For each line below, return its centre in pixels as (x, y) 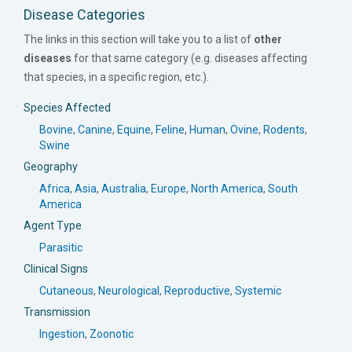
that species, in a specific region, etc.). (116, 77)
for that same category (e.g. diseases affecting (189, 58)
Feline (170, 129)
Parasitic (61, 247)
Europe (169, 188)
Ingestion (62, 334)
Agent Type (53, 225)
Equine (134, 129)
